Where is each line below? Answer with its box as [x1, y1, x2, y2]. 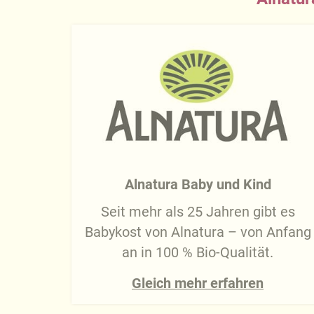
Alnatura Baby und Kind [124, 175, 271, 193]
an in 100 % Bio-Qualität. [122, 244, 273, 261]
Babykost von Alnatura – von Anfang [84, 224, 311, 240]
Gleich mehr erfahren [132, 275, 264, 292]
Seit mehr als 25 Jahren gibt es [100, 203, 295, 220]
